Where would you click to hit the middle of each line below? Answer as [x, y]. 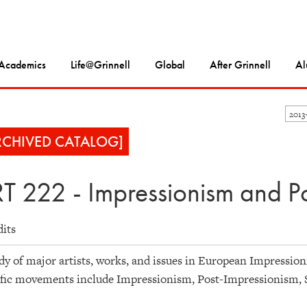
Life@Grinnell [100, 65]
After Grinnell [240, 65]
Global [170, 65]
